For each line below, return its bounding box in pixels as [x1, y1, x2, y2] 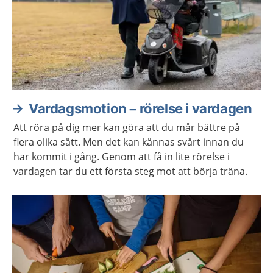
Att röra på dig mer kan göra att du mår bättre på [13, 121, 240, 134]
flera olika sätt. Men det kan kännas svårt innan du [13, 135, 244, 149]
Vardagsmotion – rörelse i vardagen [29, 101, 252, 116]
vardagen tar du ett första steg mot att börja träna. [13, 165, 247, 178]
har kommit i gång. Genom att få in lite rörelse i [13, 150, 230, 163]
